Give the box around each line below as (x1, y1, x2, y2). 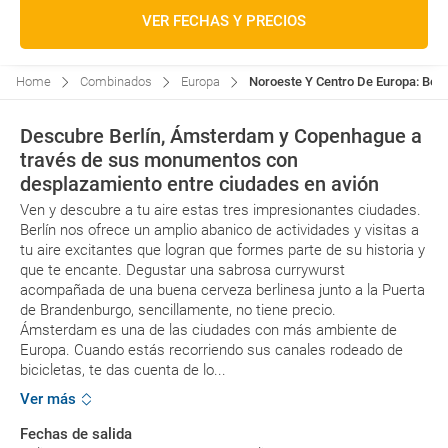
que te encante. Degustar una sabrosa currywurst (20, 261, 345, 279)
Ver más (20, 390, 76, 409)
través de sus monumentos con (20, 148, 298, 172)
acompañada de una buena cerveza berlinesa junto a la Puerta (20, 281, 425, 299)
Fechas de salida (20, 425, 132, 444)
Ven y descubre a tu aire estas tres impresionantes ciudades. (20, 201, 421, 219)
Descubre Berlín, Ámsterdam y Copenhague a (20, 124, 422, 148)
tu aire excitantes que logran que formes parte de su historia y (20, 241, 425, 259)
